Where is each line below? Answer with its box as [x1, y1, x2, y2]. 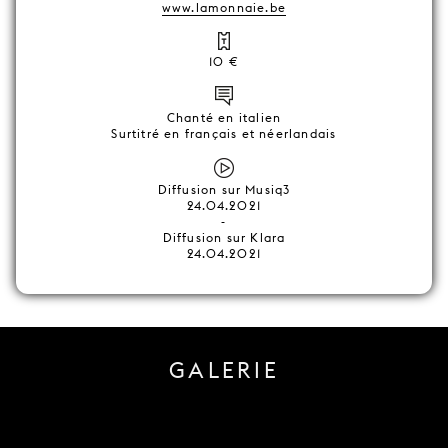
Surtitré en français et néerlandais [111, 126, 337, 141]
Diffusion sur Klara [162, 230, 286, 245]
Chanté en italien [166, 110, 282, 125]
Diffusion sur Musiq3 [157, 182, 291, 197]
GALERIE [168, 357, 280, 384]
